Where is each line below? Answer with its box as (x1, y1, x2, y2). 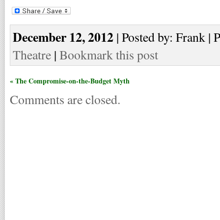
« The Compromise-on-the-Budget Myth (10, 75, 130, 86)
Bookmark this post (59, 46, 158, 63)
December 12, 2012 (13, 27, 113, 46)
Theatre (13, 46, 51, 63)
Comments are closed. (10, 90, 120, 108)
